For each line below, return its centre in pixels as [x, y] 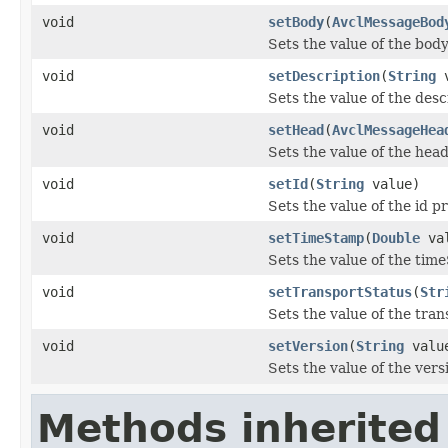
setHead [296, 129]
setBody [296, 21]
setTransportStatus [340, 291]
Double [396, 237]
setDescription [324, 75]
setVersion [308, 345]
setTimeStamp [316, 237]
